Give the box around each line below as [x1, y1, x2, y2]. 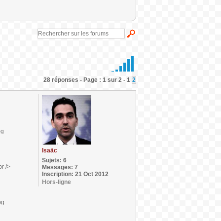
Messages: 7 [42, 164, 78, 171]
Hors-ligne [42, 179, 71, 185]
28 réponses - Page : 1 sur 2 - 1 [43, 76, 132, 83]
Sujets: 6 [42, 157, 67, 164]
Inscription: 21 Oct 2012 [42, 171, 109, 178]
